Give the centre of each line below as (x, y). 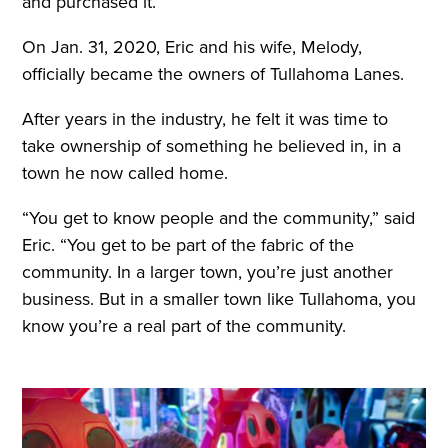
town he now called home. (125, 173)
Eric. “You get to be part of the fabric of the (188, 245)
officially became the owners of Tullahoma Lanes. (213, 74)
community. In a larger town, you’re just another (208, 272)
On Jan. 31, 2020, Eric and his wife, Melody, (192, 47)
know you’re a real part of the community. (184, 326)
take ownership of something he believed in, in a (212, 146)
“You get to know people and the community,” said (219, 218)
